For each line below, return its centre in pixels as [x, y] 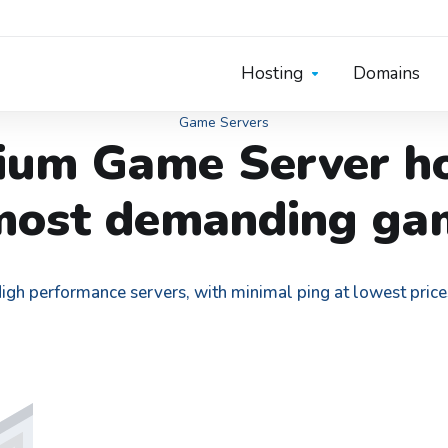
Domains [386, 73]
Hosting [272, 73]
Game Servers [224, 122]
